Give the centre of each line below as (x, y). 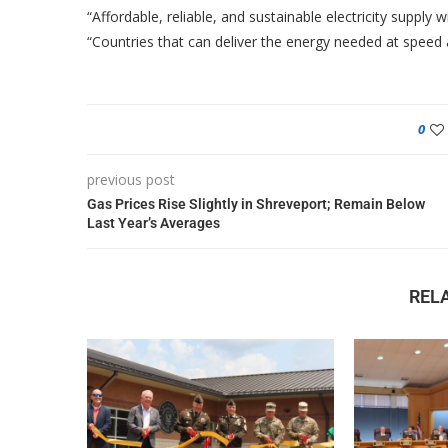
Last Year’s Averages (153, 223)
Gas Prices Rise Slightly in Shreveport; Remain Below (256, 204)
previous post (131, 179)
